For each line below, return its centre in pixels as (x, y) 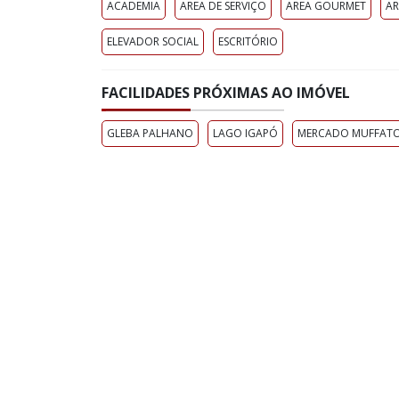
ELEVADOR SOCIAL (153, 41)
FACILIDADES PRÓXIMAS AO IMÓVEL (226, 92)
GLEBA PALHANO (150, 133)
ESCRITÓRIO (248, 41)
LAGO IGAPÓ (245, 133)
